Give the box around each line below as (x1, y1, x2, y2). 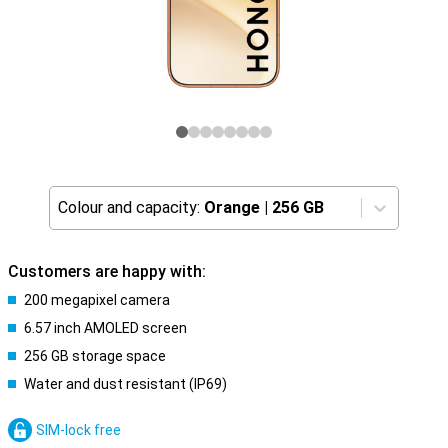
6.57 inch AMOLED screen (24, 320, 187, 336)
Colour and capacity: (58, 198, 200, 217)
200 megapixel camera (24, 292, 170, 308)
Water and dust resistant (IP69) (24, 376, 227, 392)
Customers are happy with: (8, 262, 206, 281)
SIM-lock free (36, 422, 121, 438)
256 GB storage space (24, 348, 166, 364)
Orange (204, 198, 260, 217)
